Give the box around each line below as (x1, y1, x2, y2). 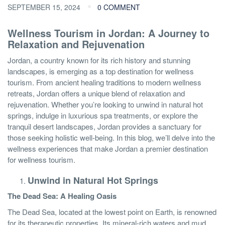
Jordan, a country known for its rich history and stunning (8, 54, 190, 65)
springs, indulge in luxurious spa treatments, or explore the (8, 109, 198, 121)
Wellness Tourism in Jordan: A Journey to (8, 25, 209, 40)
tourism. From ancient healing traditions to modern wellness (8, 76, 201, 87)
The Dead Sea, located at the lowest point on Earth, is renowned (8, 206, 216, 217)
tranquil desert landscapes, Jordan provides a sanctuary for (8, 121, 201, 132)
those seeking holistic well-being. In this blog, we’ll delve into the (8, 132, 215, 143)
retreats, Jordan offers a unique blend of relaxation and (8, 87, 185, 98)
